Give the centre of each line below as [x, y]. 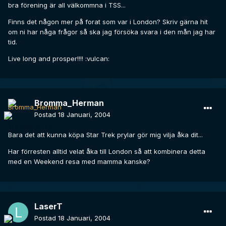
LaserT [48, 207]
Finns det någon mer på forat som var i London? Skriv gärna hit [108, 21]
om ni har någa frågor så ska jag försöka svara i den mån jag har [112, 32]
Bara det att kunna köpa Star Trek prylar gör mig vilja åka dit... [105, 135]
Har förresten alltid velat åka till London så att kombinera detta [107, 152]
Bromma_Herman [69, 103]
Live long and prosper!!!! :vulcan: [59, 58]
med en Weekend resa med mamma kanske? [79, 162]
